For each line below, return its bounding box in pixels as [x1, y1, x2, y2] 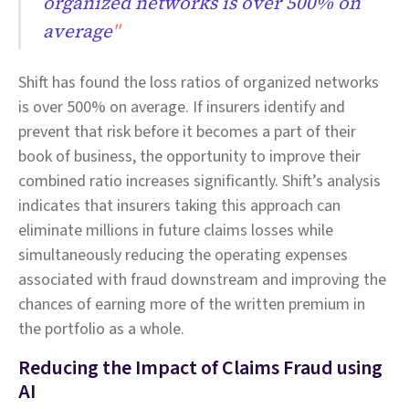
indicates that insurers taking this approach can [18, 194, 341, 217]
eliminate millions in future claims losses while [18, 218, 333, 242]
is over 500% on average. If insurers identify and [18, 95, 345, 119]
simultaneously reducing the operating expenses [18, 243, 348, 267]
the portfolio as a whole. [18, 317, 184, 341]
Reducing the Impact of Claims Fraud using [18, 352, 383, 383]
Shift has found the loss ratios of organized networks [18, 70, 379, 94]
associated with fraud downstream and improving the [18, 267, 386, 291]
